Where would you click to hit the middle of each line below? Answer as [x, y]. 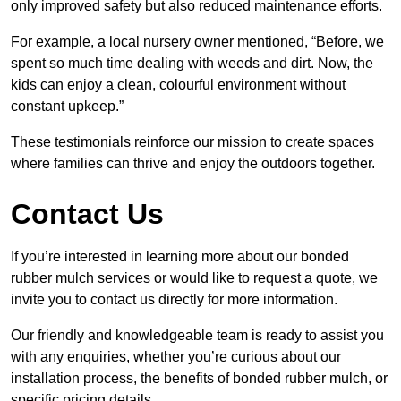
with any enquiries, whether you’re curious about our [176, 357]
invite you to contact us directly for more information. [174, 300]
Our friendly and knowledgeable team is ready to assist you [197, 336]
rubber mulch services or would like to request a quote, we [194, 278]
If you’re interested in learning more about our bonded [180, 257]
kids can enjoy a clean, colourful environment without [178, 85]
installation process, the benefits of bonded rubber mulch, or [199, 379]
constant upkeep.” [67, 107]
